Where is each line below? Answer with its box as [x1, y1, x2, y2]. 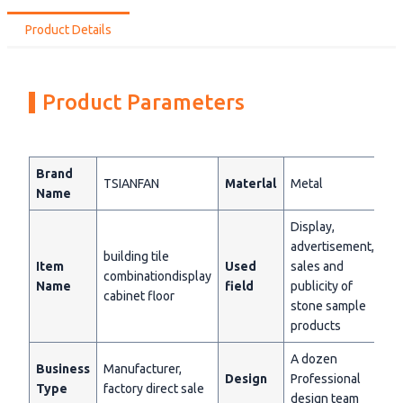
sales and [291, 259, 344, 274]
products [291, 318, 341, 334]
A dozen [291, 352, 337, 367]
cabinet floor [103, 289, 175, 304]
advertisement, [291, 239, 374, 255]
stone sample [291, 299, 366, 314]
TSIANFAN [103, 176, 159, 192]
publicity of [291, 279, 353, 294]
